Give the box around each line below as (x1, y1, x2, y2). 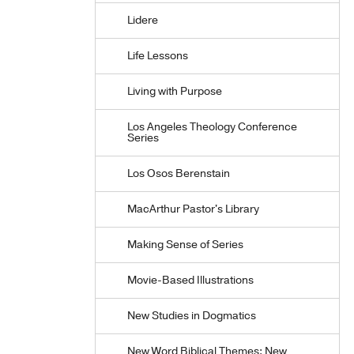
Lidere (127, 13, 158, 28)
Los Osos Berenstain (127, 166, 230, 181)
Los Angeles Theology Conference (127, 119, 297, 134)
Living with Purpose (127, 84, 222, 99)
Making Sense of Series (127, 237, 243, 252)
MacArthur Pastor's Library (127, 201, 259, 217)
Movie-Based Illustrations (127, 273, 254, 288)
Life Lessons (127, 48, 188, 63)
